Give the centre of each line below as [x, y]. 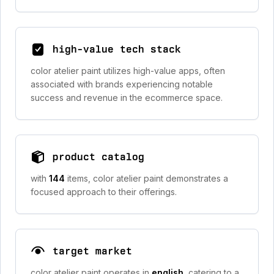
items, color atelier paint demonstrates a [148, 178]
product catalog [98, 157]
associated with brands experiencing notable [122, 84]
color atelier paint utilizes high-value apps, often [128, 71]
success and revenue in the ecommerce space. [127, 98]
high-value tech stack [117, 49]
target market [92, 251]
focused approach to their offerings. [104, 192]
